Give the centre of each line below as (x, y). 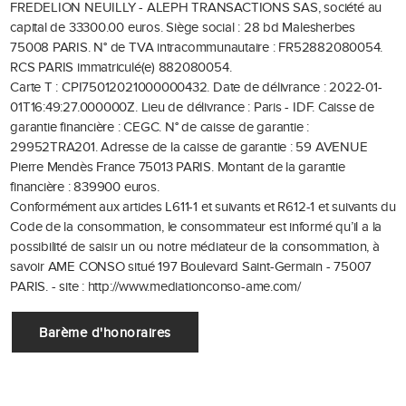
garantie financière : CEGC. (86, 127)
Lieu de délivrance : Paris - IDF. (228, 107)
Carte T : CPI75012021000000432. (110, 87)
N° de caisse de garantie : (237, 127)
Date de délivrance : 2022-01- (298, 87)
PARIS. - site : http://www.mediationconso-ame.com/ (155, 287)
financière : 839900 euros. (85, 187)
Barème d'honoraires (105, 332)
